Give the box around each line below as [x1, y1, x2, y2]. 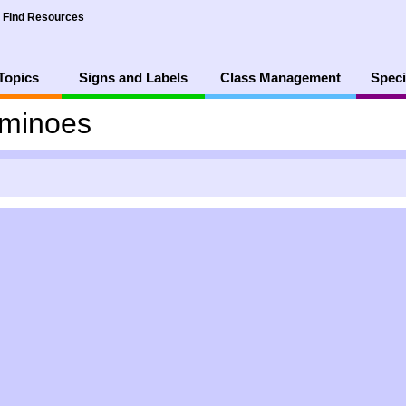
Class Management [219, 70, 341, 85]
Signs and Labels [78, 70, 188, 85]
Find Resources [3, 11, 84, 24]
